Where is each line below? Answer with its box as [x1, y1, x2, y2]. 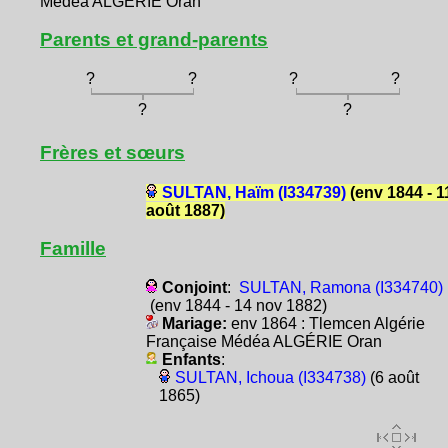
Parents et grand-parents [40, 29, 268, 51]
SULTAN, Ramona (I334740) [238, 278, 443, 296]
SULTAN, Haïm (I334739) [161, 183, 346, 201]
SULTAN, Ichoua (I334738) [174, 368, 366, 386]
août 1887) [145, 201, 225, 219]
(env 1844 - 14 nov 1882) [145, 296, 327, 314]
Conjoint [161, 278, 227, 296]
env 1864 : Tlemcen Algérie [230, 314, 425, 332]
